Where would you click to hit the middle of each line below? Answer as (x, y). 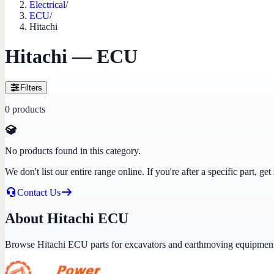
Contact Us (39, 192)
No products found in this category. (73, 150)
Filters (31, 87)
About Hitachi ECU (67, 218)
